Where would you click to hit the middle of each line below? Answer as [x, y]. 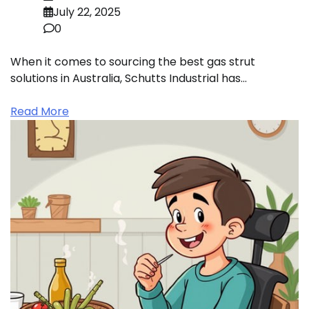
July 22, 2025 [87, 12]
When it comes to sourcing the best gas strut [133, 61]
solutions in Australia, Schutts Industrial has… [129, 78]
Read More [40, 111]
